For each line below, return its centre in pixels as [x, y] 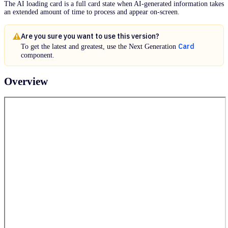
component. [38, 55]
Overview [26, 81]
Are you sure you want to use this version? [90, 36]
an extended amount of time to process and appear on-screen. [92, 12]
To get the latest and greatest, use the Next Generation [98, 47]
